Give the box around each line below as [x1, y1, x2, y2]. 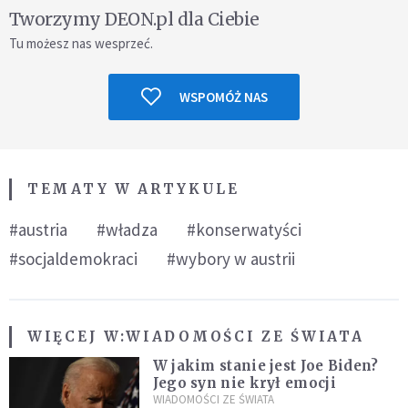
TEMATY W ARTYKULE [27, 179, 240, 198]
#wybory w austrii [167, 247, 295, 270]
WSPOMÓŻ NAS [178, 87, 268, 106]
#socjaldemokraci [9, 247, 138, 270]
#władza [97, 218, 158, 240]
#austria [9, 218, 67, 240]
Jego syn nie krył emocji [152, 373, 336, 392]
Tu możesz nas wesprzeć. [9, 34, 153, 52]
